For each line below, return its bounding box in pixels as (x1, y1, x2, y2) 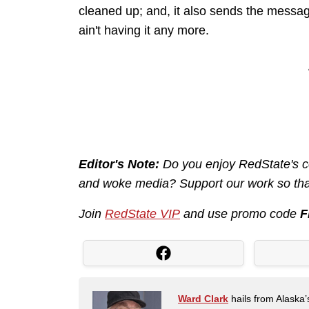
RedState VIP (105, 207, 180, 221)
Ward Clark (178, 293, 228, 305)
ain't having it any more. (79, 23, 209, 38)
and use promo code (180, 207, 300, 221)
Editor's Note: (79, 157, 159, 172)
